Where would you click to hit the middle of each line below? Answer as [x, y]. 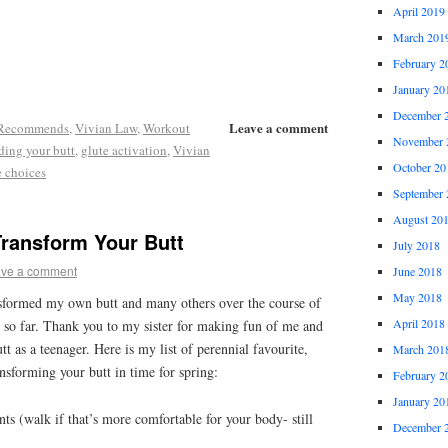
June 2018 [417, 271]
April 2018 [418, 323]
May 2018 [417, 297]
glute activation [124, 149]
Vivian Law [106, 127]
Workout [166, 127]
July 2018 [416, 245]
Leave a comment [279, 127]
